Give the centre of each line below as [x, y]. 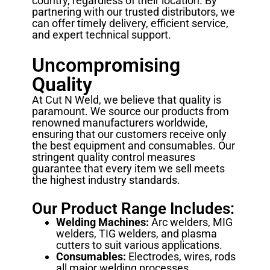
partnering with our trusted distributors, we [133, 12]
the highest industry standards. [106, 180]
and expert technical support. [101, 35]
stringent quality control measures [113, 157]
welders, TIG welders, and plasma [136, 234]
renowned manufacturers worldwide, [120, 123]
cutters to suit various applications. [139, 245]
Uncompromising [106, 65]
